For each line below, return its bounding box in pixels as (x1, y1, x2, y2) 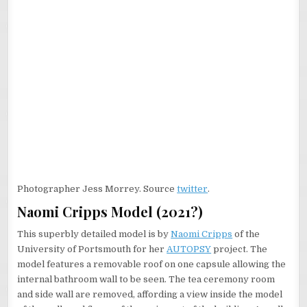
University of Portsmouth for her (17, 243, 167, 254)
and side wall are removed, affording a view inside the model (17, 288, 283, 299)
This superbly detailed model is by (17, 228, 171, 239)
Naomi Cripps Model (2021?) (17, 201, 204, 221)
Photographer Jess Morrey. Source (17, 183, 177, 194)
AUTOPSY (167, 243, 212, 254)
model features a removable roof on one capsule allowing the (17, 258, 286, 269)
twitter (177, 183, 208, 194)
